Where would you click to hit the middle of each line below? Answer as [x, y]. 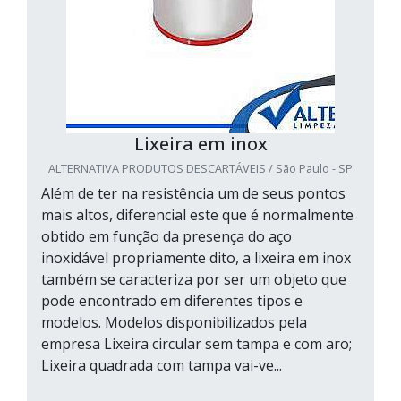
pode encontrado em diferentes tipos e [172, 301]
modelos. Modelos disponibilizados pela [174, 323]
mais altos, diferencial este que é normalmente [197, 215]
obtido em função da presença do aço [166, 237]
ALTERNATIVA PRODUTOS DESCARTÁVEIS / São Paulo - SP [200, 169]
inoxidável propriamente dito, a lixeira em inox [196, 258]
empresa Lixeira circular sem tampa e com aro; [196, 344]
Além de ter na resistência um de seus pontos [193, 194]
